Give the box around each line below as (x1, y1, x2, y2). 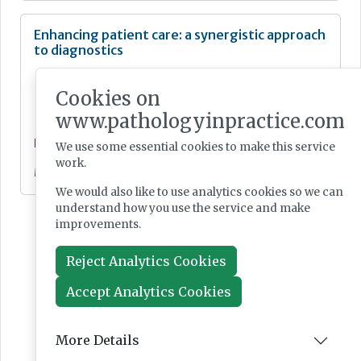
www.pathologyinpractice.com (55, 109, 345, 133)
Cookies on (55, 86, 160, 110)
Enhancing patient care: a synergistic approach (34, 26, 326, 43)
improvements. (55, 217, 141, 231)
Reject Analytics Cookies (65, 252, 226, 269)
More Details (55, 332, 139, 348)
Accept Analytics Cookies (65, 283, 231, 300)
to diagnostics (34, 41, 123, 58)
